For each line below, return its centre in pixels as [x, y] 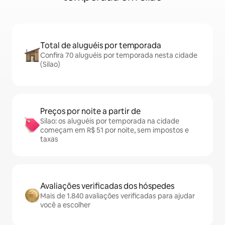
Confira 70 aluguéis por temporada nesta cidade [119, 55]
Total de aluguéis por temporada [101, 46]
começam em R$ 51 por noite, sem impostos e [115, 130]
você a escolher [65, 205]
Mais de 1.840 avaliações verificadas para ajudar [118, 196]
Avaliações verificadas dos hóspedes [107, 186]
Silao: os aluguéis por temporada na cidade [110, 121]
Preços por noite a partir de [90, 111]
